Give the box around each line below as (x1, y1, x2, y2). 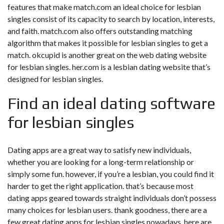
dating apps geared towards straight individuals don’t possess (7, 193, 216, 202)
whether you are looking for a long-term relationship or (7, 157, 194, 166)
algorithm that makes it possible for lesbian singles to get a (7, 38, 208, 47)
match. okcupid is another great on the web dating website (7, 50, 206, 59)
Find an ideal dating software (7, 94, 215, 112)
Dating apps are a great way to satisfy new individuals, (7, 145, 191, 154)
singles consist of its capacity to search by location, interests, (7, 14, 214, 23)
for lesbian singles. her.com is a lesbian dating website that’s (7, 62, 210, 71)
